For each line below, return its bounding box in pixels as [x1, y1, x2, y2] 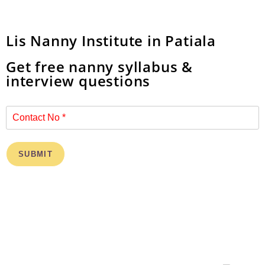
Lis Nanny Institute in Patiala [6, 31, 216, 50]
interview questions [6, 71, 151, 91]
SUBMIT [18, 150, 53, 159]
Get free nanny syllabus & [6, 57, 193, 76]
